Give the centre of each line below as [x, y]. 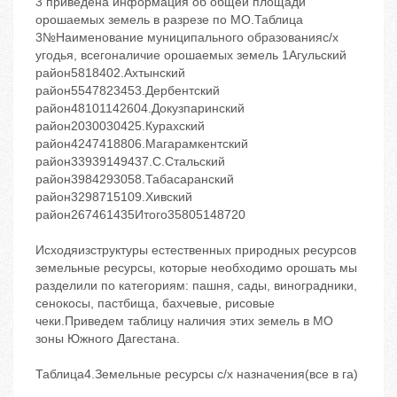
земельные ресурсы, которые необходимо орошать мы [196, 268]
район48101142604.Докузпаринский [140, 109]
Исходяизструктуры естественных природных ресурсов [196, 250]
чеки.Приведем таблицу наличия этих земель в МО [184, 321]
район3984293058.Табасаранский [135, 179]
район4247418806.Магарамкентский [142, 144]
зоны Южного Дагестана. [108, 339]
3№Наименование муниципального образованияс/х [187, 38]
